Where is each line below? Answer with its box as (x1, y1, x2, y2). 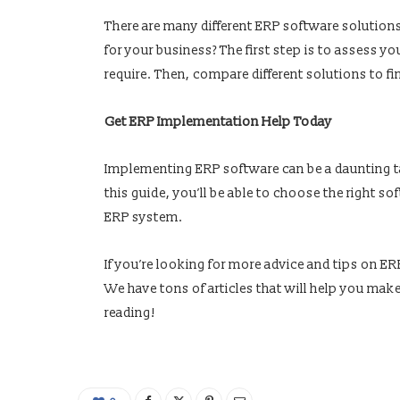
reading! (104, 304, 155, 322)
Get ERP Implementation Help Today (104, 113, 332, 131)
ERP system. (104, 209, 183, 227)
